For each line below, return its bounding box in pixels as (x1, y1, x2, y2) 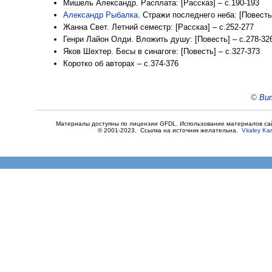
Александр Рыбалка (63, 10, 138, 19)
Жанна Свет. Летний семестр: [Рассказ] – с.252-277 (63, 22, 254, 32)
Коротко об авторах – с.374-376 (63, 59, 178, 68)
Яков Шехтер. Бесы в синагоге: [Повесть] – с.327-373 (63, 47, 260, 56)
